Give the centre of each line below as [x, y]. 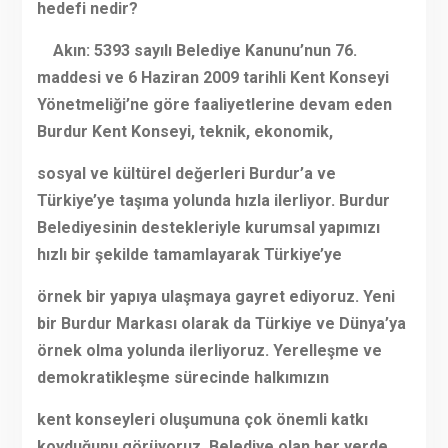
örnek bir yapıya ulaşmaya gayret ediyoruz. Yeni [215, 297]
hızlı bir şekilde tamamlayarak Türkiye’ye [189, 255]
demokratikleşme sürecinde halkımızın [182, 378]
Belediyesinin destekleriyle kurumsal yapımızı [208, 228]
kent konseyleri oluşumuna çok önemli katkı [202, 420]
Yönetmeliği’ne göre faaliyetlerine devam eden [214, 105]
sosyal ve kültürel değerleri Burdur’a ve [186, 174]
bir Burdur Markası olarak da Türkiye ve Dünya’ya [221, 324]
